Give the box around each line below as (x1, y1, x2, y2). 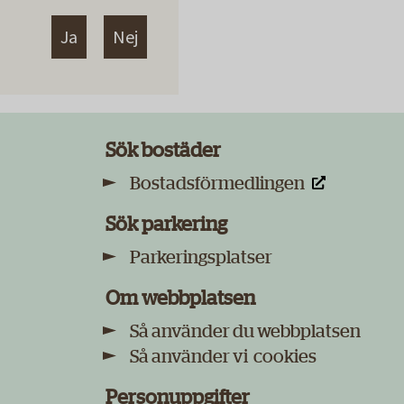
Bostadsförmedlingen (130, 174, 305, 193)
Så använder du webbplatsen (130, 322, 361, 341)
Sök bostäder (106, 141, 221, 161)
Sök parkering (106, 215, 227, 235)
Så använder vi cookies (130, 347, 317, 366)
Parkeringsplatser (130, 248, 272, 267)
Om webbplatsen (106, 289, 255, 309)
